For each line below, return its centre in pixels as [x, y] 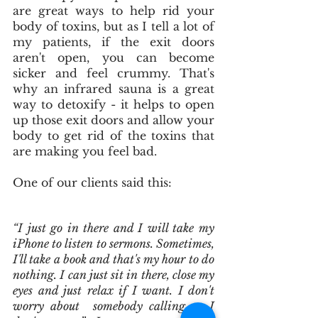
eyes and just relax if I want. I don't [114, 290]
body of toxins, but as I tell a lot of [114, 26]
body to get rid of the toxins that [114, 135]
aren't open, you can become [114, 57]
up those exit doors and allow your [114, 120]
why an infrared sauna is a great [114, 88]
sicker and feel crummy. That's [114, 73]
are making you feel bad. [87, 151]
